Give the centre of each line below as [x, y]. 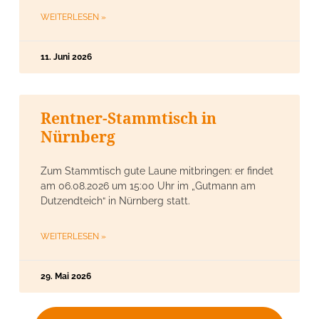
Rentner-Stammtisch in [129, 118]
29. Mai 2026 [66, 276]
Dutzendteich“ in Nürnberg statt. [115, 200]
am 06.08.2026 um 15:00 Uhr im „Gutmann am [148, 185]
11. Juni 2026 [66, 57]
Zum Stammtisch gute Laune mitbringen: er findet [157, 171]
